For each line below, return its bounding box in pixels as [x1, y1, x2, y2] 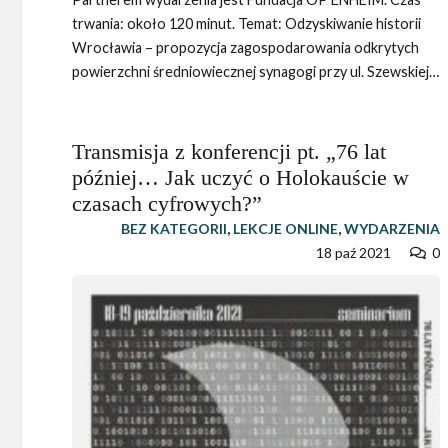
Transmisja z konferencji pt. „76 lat [72, 138, 386, 164]
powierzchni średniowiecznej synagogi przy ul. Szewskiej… [72, 62, 439, 80]
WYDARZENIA [343, 219, 440, 237]
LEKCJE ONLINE [232, 219, 338, 237]
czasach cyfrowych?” [72, 190, 262, 216]
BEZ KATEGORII [120, 219, 227, 237]
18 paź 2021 [316, 243, 392, 261]
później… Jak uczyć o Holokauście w [72, 164, 409, 190]
